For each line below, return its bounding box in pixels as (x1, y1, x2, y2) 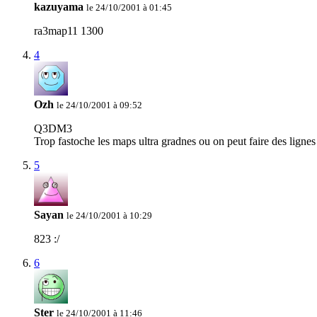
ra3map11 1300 (34, 25, 103, 38)
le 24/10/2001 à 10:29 (67, 210, 152, 221)
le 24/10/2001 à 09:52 (57, 100, 142, 111)
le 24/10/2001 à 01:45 (86, 2, 172, 13)
